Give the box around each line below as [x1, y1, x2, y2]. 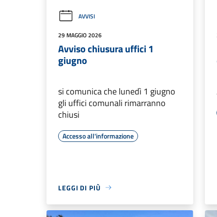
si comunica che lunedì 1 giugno [58, 84, 175, 98]
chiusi [58, 108, 79, 121]
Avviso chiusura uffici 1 [58, 41, 154, 56]
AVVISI [78, 11, 95, 21]
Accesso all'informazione [62, 130, 134, 141]
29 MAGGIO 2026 [58, 30, 102, 40]
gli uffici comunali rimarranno [58, 96, 166, 109]
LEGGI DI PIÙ [58, 182, 101, 193]
